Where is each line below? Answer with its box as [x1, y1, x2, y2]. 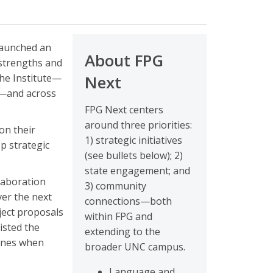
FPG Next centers [85, 103, 163, 116]
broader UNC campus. [85, 240, 185, 253]
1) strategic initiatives [85, 133, 182, 147]
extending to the [85, 225, 160, 238]
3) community [85, 179, 146, 193]
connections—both [85, 194, 172, 208]
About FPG [85, 49, 163, 71]
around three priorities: [85, 118, 192, 132]
